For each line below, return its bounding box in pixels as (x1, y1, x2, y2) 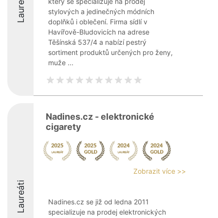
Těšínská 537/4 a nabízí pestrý (48, 38, 146, 46)
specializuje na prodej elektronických (48, 208, 166, 216)
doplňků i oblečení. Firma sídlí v (48, 18, 147, 26)
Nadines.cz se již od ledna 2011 (48, 198, 149, 206)
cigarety (46, 122, 81, 132)
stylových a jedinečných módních (48, 7, 154, 16)
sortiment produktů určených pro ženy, (48, 48, 173, 56)
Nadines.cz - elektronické (46, 111, 154, 122)
